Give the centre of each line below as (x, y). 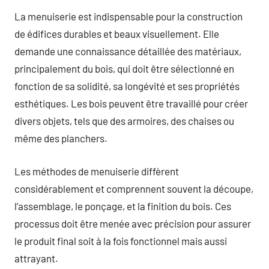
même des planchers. (61, 138)
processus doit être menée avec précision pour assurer (133, 223)
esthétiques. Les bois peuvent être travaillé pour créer (131, 103)
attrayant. (36, 258)
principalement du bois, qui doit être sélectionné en (124, 68)
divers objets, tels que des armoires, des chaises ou (124, 121)
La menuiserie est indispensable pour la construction (128, 16)
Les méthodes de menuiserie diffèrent (97, 171)
